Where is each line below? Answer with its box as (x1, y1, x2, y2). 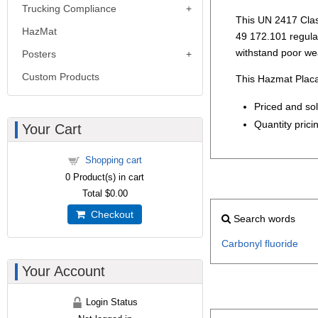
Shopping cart (84, 155, 142, 165)
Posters (22, 48, 56, 60)
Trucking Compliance (22, 3, 116, 14)
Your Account (22, 263, 105, 279)
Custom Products (22, 71, 99, 82)
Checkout (85, 209, 134, 219)
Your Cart (22, 121, 82, 137)
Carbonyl (221, 237, 262, 249)
